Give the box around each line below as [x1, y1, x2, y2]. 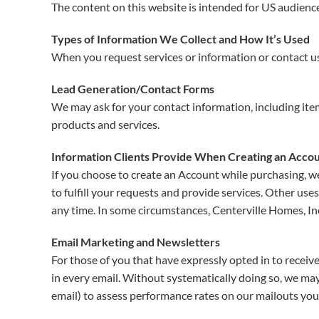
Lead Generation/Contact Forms [51, 82, 214, 95]
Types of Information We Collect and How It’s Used [51, 32, 310, 46]
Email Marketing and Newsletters [51, 235, 220, 249]
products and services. [51, 117, 159, 131]
